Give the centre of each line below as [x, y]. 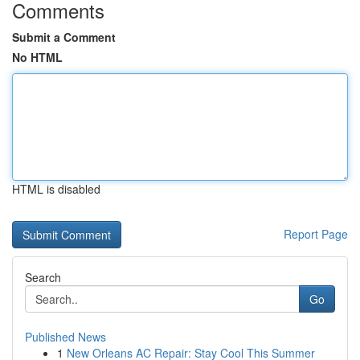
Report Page [316, 234]
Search [43, 277]
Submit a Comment [64, 37]
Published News [65, 337]
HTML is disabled [56, 189]
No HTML [37, 57]
